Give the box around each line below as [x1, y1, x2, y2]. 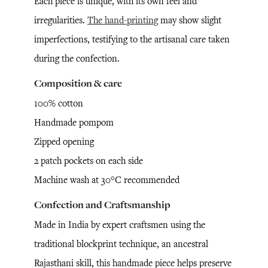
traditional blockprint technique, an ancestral [34, 237, 208, 250]
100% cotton [34, 97, 83, 109]
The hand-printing [87, 14, 158, 26]
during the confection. [34, 52, 120, 65]
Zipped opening [34, 135, 94, 148]
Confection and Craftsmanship [34, 197, 170, 212]
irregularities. [34, 14, 87, 26]
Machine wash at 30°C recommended [34, 173, 179, 186]
